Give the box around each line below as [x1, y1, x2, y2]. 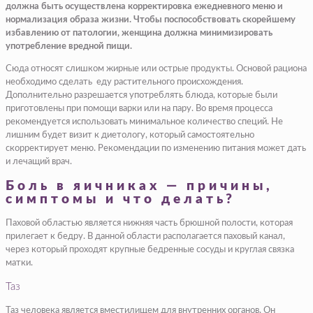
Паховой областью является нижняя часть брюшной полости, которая [6, 219, 293, 228]
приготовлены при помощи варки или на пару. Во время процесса [6, 103, 272, 113]
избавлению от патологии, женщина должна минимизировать [6, 28, 272, 38]
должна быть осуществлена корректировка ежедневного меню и [6, 1, 283, 11]
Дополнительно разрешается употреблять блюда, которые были [6, 90, 277, 100]
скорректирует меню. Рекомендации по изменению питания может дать [6, 143, 306, 153]
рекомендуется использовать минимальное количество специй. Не [6, 117, 283, 126]
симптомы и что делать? [6, 192, 235, 206]
